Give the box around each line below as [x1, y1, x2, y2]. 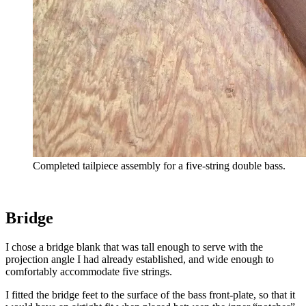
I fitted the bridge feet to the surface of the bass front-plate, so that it [5, 288, 295, 301]
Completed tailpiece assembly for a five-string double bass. [33, 160, 286, 171]
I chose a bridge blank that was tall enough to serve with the [5, 240, 263, 253]
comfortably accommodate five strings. [5, 265, 172, 277]
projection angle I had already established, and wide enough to [5, 253, 274, 265]
